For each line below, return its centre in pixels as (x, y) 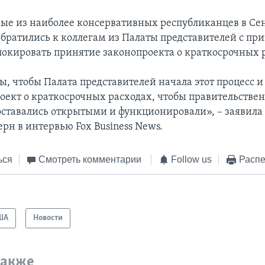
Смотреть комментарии (90, 159)
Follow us (192, 159)
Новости (48, 218)
